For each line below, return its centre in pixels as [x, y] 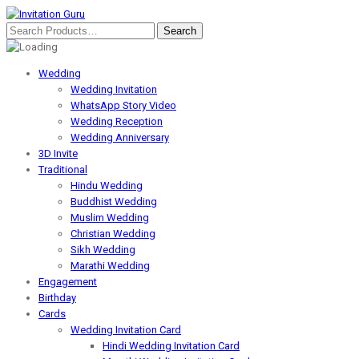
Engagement [68, 282]
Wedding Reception [117, 121]
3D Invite [58, 153]
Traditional [63, 169]
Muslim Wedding [110, 218]
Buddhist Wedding [114, 202]
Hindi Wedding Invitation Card [171, 346]
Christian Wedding [113, 234]
